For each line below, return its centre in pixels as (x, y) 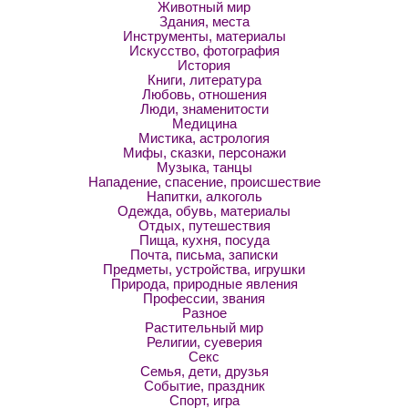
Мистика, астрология (204, 138)
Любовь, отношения (204, 95)
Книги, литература (204, 80)
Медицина (204, 124)
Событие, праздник (204, 386)
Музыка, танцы (204, 168)
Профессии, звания (204, 299)
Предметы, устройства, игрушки (204, 270)
